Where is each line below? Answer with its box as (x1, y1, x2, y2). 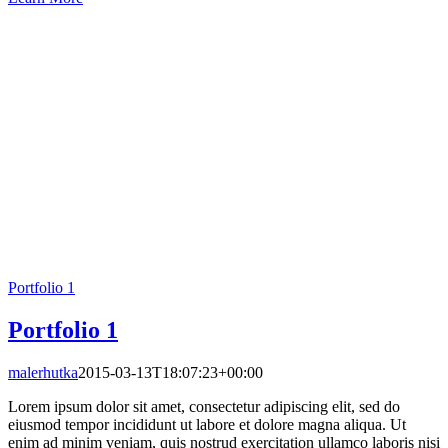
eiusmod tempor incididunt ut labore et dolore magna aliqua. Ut (8, 415, 406, 433)
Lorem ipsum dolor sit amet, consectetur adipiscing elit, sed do (8, 397, 400, 415)
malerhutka (8, 363, 78, 381)
